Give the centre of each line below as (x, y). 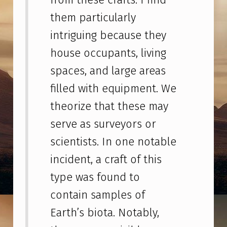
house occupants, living (108, 53)
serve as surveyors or (103, 124)
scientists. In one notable (113, 142)
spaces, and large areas (108, 71)
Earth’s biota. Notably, (105, 213)
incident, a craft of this (106, 160)
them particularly (93, 18)
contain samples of (98, 195)
